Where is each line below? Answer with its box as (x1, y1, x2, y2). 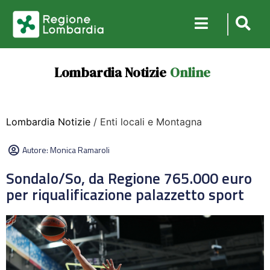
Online (169, 63, 210, 81)
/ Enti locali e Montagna (90, 116, 202, 128)
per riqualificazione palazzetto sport (6, 183, 244, 206)
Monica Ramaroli (50, 143, 110, 156)
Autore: (22, 143, 50, 156)
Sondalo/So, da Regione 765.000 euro (6, 167, 252, 190)
